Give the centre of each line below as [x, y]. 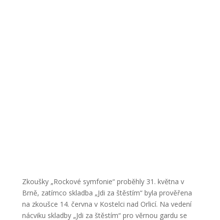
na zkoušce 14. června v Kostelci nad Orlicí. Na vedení [107, 204]
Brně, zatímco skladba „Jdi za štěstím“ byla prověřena [107, 193]
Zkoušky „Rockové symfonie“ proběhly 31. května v [103, 182]
